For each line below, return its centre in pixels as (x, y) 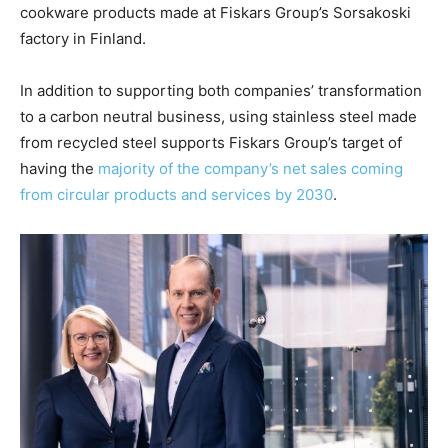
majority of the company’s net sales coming (250, 168)
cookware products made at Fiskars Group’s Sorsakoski (215, 12)
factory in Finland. (83, 38)
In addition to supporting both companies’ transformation (221, 90)
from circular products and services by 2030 (176, 194)
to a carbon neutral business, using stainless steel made (218, 116)
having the (59, 168)
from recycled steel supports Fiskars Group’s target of (211, 142)
